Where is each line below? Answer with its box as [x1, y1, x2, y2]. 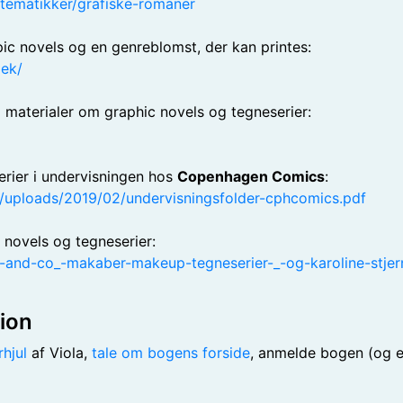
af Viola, [27, 344, 92, 362]
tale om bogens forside [92, 344, 250, 362]
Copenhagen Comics [177, 167, 325, 185]
